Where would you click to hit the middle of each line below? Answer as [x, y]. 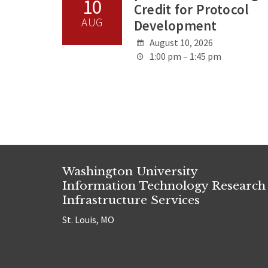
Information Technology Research [164, 186]
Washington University [130, 171]
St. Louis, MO [88, 220]
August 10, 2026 [181, 43]
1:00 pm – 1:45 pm [185, 57]
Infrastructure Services [131, 200]
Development [176, 25]
